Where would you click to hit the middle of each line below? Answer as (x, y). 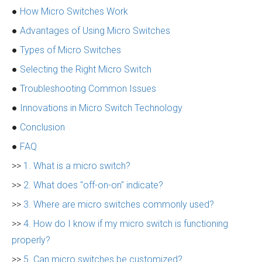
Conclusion (42, 127)
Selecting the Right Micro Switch (86, 69)
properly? (31, 240)
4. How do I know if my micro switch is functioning (126, 224)
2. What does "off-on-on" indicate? (93, 185)
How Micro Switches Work (74, 11)
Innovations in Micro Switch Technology (101, 108)
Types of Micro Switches (70, 50)
